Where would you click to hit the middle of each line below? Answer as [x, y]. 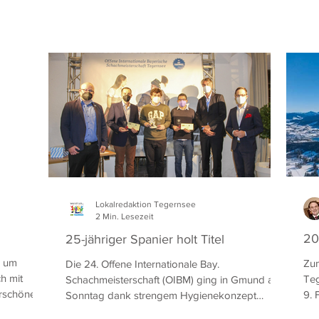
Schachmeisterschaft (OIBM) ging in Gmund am [174, 279]
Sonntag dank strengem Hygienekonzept [161, 295]
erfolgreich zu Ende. [111, 311]
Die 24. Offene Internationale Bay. [142, 264]
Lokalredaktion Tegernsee [146, 204]
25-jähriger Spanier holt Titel [145, 239]
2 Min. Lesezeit [125, 216]
